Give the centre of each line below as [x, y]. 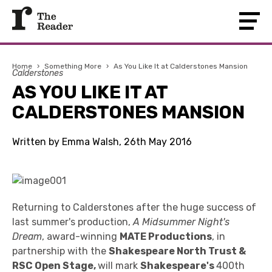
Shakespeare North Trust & [177, 251]
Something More [73, 66]
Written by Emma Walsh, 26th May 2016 [102, 142]
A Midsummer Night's [181, 222]
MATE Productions [166, 236]
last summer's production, [73, 222]
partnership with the [60, 251]
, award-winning [81, 236]
